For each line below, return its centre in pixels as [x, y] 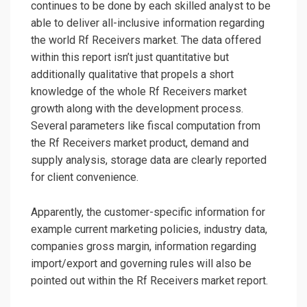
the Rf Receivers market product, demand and [140, 143]
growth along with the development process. [137, 109]
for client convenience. [85, 177]
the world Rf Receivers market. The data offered [146, 40]
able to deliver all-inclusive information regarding [148, 23]
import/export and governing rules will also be [141, 264]
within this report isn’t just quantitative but [130, 58]
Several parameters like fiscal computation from [146, 126]
